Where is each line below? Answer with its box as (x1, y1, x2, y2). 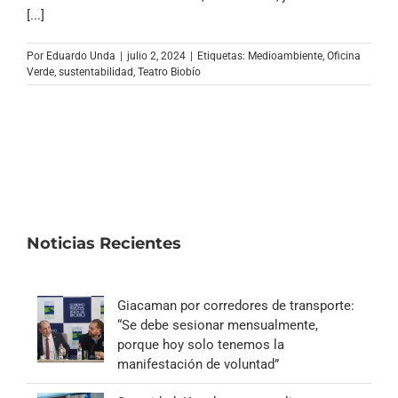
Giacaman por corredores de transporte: (117, 297, 354, 314)
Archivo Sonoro (146, 3, 252, 23)
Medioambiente (248, 49, 322, 62)
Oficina (327, 49, 361, 62)
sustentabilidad (59, 65, 133, 78)
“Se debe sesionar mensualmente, (117, 316, 318, 333)
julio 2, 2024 (127, 49, 186, 62)
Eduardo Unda (46, 49, 115, 62)
